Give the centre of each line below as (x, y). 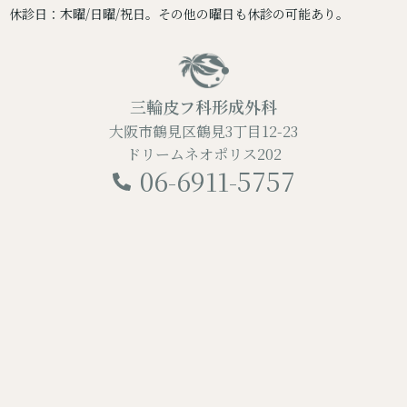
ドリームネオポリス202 (203, 154)
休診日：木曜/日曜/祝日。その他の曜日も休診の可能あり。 (179, 14)
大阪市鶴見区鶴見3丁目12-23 (203, 132)
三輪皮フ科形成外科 (203, 107)
